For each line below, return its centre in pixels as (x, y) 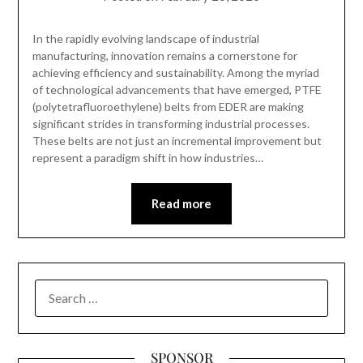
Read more (181, 203)
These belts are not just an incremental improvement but (177, 140)
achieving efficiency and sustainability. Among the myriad (175, 72)
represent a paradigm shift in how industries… (147, 157)
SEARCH (58, 289)
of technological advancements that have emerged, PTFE (177, 89)
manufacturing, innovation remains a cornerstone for (164, 55)
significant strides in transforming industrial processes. (171, 123)
